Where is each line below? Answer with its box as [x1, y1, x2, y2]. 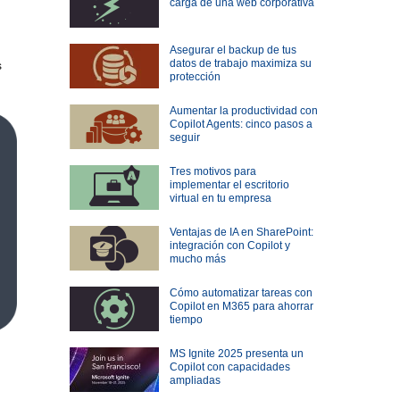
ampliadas [169, 374, 221, 387]
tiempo [169, 313, 203, 327]
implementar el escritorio [169, 179, 289, 192]
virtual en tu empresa [169, 192, 271, 205]
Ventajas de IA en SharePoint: [169, 226, 313, 239]
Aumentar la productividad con [169, 104, 318, 118]
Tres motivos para [169, 165, 256, 179]
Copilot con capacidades [169, 361, 290, 374]
